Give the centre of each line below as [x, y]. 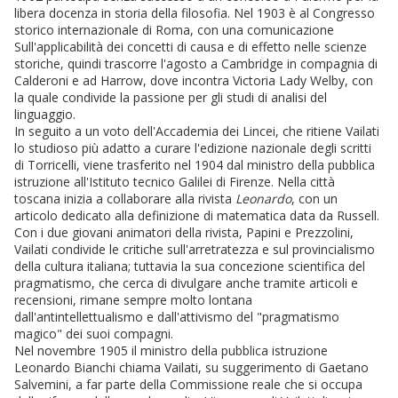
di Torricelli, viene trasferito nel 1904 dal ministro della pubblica [195, 165]
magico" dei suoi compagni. [94, 334]
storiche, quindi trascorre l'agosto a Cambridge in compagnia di [196, 64]
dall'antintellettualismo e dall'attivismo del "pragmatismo [177, 317]
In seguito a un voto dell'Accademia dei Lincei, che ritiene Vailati [197, 131]
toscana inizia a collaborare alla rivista [125, 199]
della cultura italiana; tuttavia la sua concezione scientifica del [190, 267]
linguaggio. [45, 115]
